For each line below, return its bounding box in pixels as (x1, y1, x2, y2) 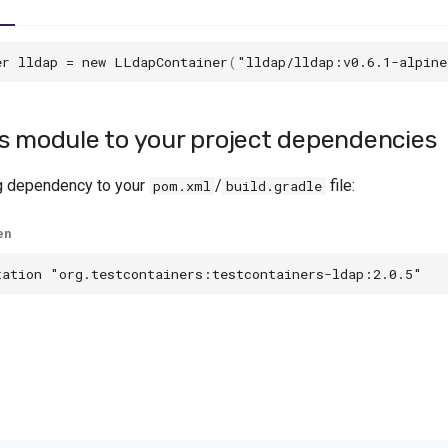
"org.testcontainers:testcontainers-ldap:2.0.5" (50, 264, 422, 283)
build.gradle (226, 177, 322, 195)
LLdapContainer (114, 52, 228, 71)
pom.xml (153, 177, 211, 195)
